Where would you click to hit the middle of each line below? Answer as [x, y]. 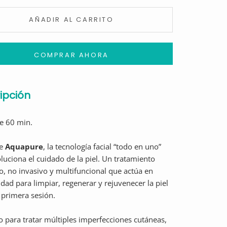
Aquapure [24, 146]
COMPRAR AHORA [71, 55]
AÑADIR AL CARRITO [71, 20]
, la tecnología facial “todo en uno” [102, 146]
